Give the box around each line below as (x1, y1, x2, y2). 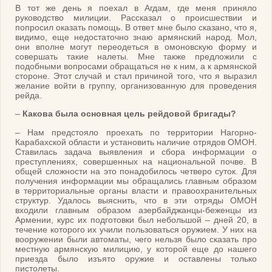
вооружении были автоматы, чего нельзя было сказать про (15, 234, 257, 244)
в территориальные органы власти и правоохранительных (15, 185, 257, 195)
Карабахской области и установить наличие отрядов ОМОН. (15, 137, 257, 147)
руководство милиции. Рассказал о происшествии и (15, 12, 257, 22)
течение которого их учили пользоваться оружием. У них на (15, 224, 257, 234)
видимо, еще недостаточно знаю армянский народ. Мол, (15, 32, 257, 42)
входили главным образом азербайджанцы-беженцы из (15, 205, 257, 215)
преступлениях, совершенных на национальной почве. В (15, 156, 257, 166)
